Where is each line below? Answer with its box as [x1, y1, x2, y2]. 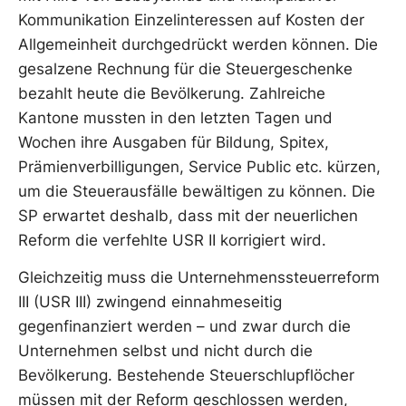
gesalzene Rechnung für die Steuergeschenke [18, 60, 353, 78]
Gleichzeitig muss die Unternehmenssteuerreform [18, 268, 380, 287]
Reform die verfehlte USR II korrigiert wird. [18, 231, 326, 249]
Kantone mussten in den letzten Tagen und [18, 109, 333, 127]
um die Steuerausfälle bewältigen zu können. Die [18, 182, 375, 200]
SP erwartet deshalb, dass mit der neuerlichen [18, 207, 358, 225]
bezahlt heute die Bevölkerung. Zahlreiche [18, 84, 325, 102]
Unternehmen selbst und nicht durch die [18, 342, 313, 361]
